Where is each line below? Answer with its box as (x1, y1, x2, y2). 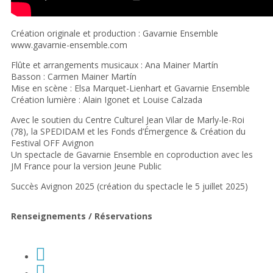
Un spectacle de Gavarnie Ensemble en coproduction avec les (11, 149, 253, 161)
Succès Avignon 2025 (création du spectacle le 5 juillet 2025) (11, 180, 248, 193)
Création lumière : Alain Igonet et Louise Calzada (11, 94, 202, 106)
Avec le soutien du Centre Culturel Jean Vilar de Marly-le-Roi (11, 114, 244, 126)
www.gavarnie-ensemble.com (11, 39, 127, 51)
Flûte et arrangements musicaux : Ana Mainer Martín (11, 59, 218, 71)
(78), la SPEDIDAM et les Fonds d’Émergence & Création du (11, 126, 246, 138)
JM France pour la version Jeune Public (11, 160, 161, 172)
